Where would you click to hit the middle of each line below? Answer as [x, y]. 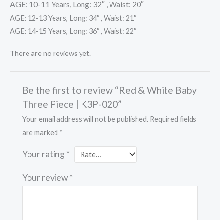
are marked [41, 132]
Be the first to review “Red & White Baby [110, 90]
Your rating [44, 154]
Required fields [173, 119]
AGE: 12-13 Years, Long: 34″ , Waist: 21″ [73, 18]
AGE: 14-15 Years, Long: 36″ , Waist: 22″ [73, 31]
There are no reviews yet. [50, 53]
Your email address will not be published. [85, 119]
